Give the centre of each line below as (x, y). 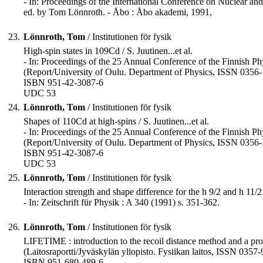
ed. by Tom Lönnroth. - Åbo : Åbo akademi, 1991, (118, 12)
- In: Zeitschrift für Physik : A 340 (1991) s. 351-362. (122, 203)
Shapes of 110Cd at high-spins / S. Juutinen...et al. (116, 122)
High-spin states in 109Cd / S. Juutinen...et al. (108, 51)
